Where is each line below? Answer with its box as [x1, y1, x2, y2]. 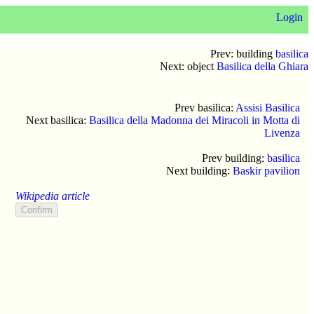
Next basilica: [26, 114, 89, 126]
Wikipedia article [15, 189, 90, 202]
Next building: [166, 164, 233, 177]
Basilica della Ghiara [217, 60, 308, 72]
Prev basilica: [175, 101, 235, 114]
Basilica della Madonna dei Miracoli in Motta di [89, 114, 300, 126]
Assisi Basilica [235, 101, 300, 114]
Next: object [160, 60, 217, 72]
